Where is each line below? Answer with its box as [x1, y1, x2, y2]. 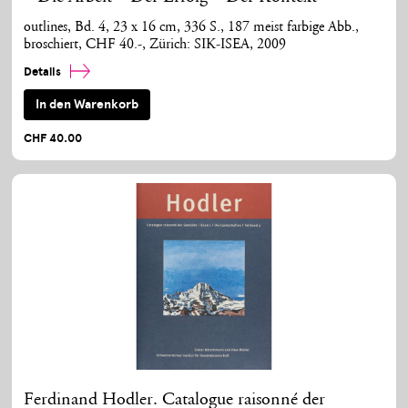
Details [24, 64, 65, 79]
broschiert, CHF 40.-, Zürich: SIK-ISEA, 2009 [24, 37, 287, 52]
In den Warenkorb [36, 97, 139, 113]
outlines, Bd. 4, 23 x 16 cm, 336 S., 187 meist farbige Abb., [24, 20, 360, 35]
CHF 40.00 [24, 130, 83, 146]
